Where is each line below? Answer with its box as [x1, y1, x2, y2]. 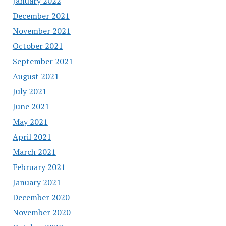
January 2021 [12, 176, 61, 188]
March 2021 [12, 146, 56, 157]
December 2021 [12, 10, 70, 21]
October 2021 [12, 40, 63, 51]
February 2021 [12, 161, 66, 173]
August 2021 [12, 70, 59, 82]
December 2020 [12, 191, 70, 203]
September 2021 [12, 55, 73, 67]
